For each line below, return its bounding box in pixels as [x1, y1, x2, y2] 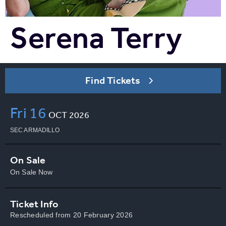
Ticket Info [10, 197, 59, 210]
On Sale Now [10, 167, 53, 176]
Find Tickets [85, 74, 141, 87]
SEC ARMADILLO [10, 126, 60, 134]
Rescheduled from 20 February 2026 [10, 210, 133, 219]
